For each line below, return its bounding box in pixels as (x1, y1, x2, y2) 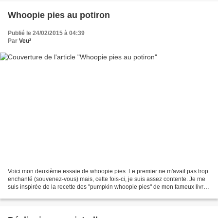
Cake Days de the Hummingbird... (8, 191, 97, 198)
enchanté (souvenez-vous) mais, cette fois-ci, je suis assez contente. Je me (8, 175, 205, 182)
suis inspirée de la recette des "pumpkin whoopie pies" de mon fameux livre (8, 183, 207, 190)
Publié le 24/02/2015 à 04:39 (8, 30, 85, 37)
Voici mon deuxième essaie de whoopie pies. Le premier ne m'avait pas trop (8, 167, 208, 175)
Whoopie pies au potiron (8, 10, 110, 20)
